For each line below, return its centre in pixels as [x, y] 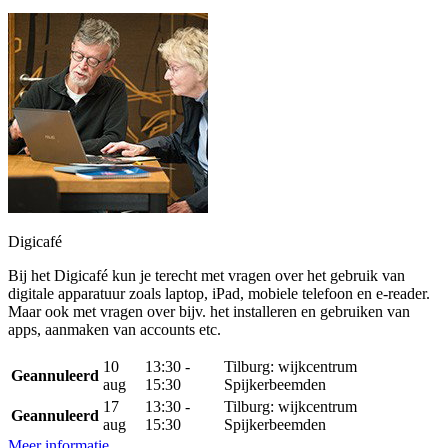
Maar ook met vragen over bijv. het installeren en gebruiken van [209, 311]
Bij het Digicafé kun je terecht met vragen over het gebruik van [206, 275]
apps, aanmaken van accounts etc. [114, 329]
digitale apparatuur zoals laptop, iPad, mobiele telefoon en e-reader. [219, 293]
